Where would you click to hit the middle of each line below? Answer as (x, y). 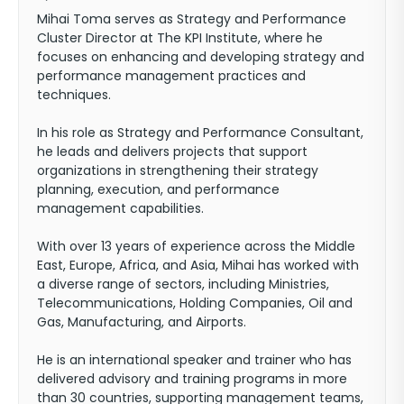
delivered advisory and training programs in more (192, 378)
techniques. (74, 94)
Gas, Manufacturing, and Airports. (142, 321)
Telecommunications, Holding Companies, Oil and (195, 303)
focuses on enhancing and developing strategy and (201, 56)
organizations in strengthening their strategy (178, 170)
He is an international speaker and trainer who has (194, 359)
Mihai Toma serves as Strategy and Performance (192, 18)
